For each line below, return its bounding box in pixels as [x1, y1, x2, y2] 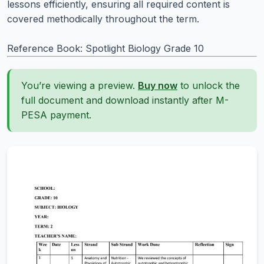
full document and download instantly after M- [21, 94, 229, 106]
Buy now [138, 80, 177, 91]
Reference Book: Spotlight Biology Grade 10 [7, 42, 204, 54]
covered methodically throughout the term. [7, 13, 199, 25]
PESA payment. [21, 109, 91, 121]
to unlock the [177, 80, 240, 91]
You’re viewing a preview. [21, 80, 138, 91]
